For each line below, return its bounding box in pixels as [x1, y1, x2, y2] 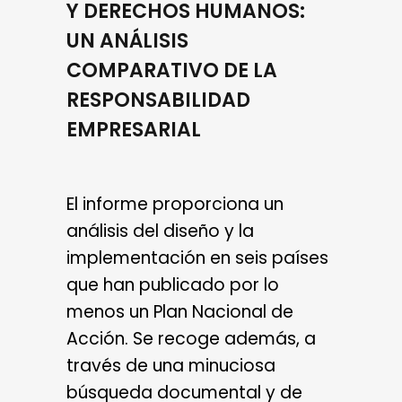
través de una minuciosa [66, 354, 275, 379]
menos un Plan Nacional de [66, 300, 293, 325]
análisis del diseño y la [66, 219, 254, 244]
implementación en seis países [66, 246, 328, 271]
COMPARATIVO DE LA [66, 57, 277, 85]
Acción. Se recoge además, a [66, 327, 316, 352]
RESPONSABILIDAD [66, 86, 250, 115]
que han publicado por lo [66, 273, 279, 298]
